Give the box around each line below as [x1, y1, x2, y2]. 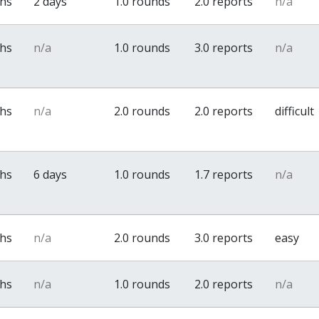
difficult [275, 103, 315, 119]
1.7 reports [194, 167, 253, 182]
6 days [33, 167, 68, 182]
